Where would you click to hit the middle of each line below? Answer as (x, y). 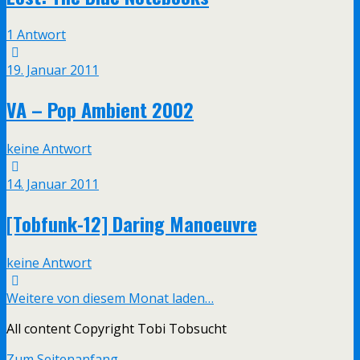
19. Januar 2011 (53, 70)
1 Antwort (36, 35)
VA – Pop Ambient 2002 (100, 110)
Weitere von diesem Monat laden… (110, 299)
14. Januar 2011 (53, 184)
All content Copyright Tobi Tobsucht (117, 329)
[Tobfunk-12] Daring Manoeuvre (132, 224)
